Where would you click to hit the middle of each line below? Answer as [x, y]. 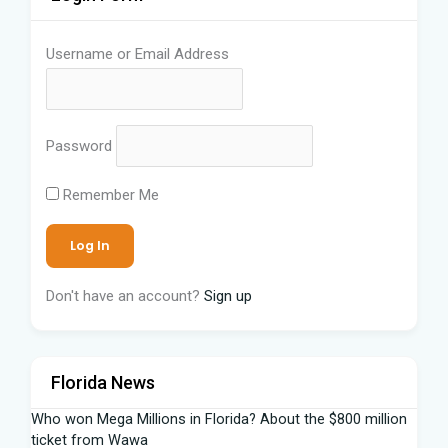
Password [79, 145]
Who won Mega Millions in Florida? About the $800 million [219, 418]
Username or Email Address [137, 54]
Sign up [228, 295]
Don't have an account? [125, 295]
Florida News [103, 382]
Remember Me [109, 194]
